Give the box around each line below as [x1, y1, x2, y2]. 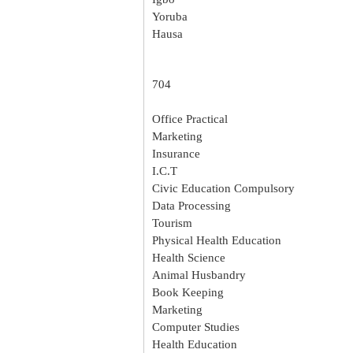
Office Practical [152, 112, 228, 125]
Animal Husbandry [152, 268, 246, 281]
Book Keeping [152, 285, 224, 299]
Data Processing [152, 199, 231, 212]
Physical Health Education [152, 233, 281, 247]
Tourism [152, 216, 192, 229]
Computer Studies [152, 320, 240, 333]
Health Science [152, 251, 225, 264]
